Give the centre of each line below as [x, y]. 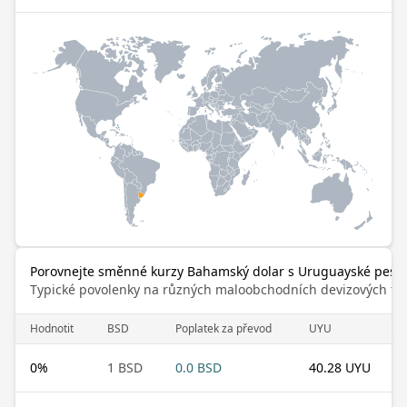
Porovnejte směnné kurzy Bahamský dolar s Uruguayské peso [217, 271]
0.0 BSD [199, 367]
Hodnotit [52, 328]
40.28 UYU [340, 367]
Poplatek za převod [223, 328]
